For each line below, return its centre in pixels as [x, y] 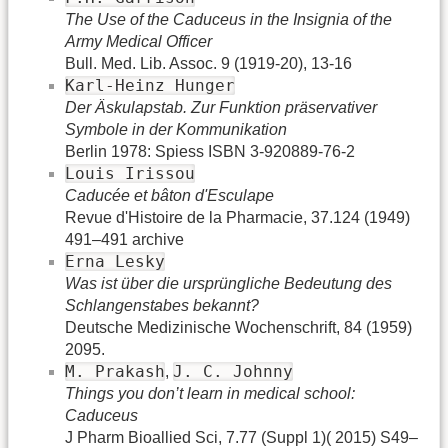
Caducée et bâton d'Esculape [169, 195]
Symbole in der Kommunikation [176, 129]
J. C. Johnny [233, 371]
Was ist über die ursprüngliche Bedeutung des [228, 283]
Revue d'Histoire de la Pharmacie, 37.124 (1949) [237, 217]
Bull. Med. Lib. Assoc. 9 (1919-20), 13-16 [208, 63]
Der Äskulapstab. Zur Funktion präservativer [221, 107]
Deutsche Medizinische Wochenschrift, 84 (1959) [238, 327]
